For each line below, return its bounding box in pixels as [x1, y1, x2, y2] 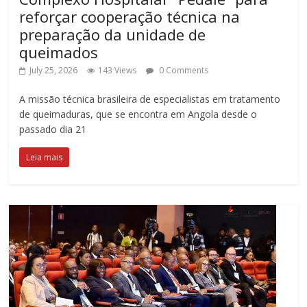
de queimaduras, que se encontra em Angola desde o [19, 107, 258, 121]
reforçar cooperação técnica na [19, 5, 241, 27]
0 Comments [157, 64, 209, 76]
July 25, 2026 [29, 64, 78, 76]
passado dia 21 [19, 122, 87, 136]
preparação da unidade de [19, 23, 206, 45]
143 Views [98, 64, 137, 76]
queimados [19, 41, 99, 62]
